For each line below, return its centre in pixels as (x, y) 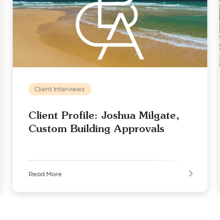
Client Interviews (60, 89)
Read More (45, 174)
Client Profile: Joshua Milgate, (104, 115)
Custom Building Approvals (96, 129)
